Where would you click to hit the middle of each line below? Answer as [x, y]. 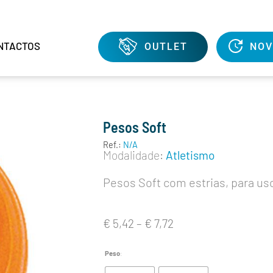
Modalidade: [133, 155]
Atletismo [190, 155]
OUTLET [166, 46]
